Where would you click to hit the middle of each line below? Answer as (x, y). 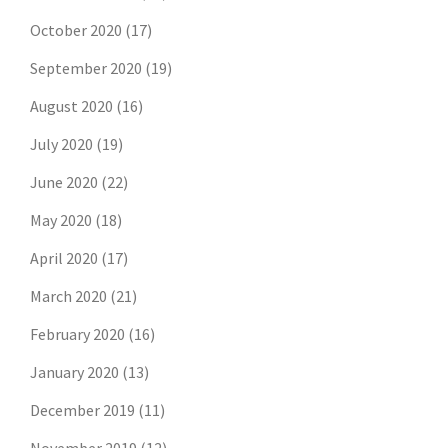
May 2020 (61, 220)
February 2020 (77, 334)
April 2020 (64, 258)
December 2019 (82, 410)
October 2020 (76, 30)
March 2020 (68, 296)
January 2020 (74, 372)
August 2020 (71, 106)
